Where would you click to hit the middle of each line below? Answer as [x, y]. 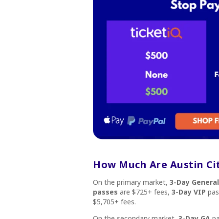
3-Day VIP [189, 192]
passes [105, 192]
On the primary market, [131, 182]
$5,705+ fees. [115, 202]
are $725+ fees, [145, 192]
